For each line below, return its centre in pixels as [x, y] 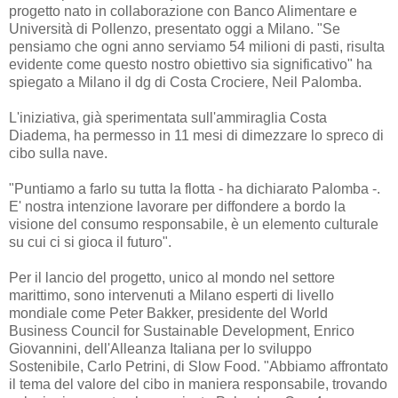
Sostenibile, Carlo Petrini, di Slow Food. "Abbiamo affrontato [199, 366]
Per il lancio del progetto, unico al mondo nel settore [172, 277]
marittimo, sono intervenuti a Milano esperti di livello [171, 295]
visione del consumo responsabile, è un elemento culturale [194, 224]
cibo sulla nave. [58, 153]
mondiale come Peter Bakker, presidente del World [168, 313]
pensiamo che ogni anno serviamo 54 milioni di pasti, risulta [197, 46]
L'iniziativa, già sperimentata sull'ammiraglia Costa [168, 117]
